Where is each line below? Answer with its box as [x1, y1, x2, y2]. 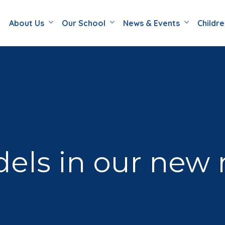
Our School [62, 18, 106, 28]
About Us [9, 18, 45, 28]
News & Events [123, 18, 180, 28]
